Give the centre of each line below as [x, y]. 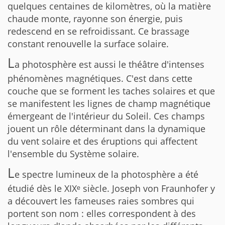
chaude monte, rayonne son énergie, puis [95, 19]
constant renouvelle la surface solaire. [88, 44]
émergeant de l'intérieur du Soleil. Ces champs [106, 116]
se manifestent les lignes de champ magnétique [109, 103]
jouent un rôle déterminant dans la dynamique [106, 129]
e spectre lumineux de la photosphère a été [106, 174]
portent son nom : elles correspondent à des [102, 213]
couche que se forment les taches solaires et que [111, 91]
